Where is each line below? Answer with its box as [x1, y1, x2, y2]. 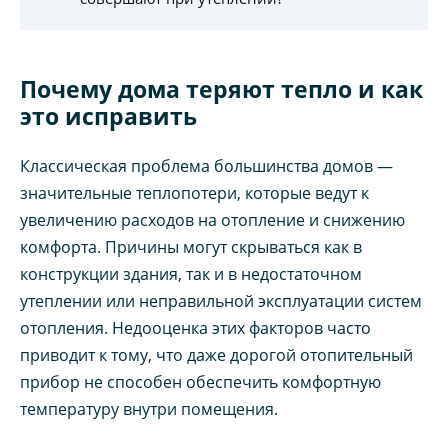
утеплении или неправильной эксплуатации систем [20, 290, 422, 313]
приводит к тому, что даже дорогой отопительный [20, 344, 413, 367]
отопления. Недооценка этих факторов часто [20, 317, 371, 340]
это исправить [20, 100, 197, 133]
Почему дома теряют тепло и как [20, 73, 423, 106]
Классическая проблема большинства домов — [20, 155, 393, 178]
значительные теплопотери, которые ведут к [20, 182, 369, 205]
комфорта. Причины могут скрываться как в [20, 236, 362, 259]
